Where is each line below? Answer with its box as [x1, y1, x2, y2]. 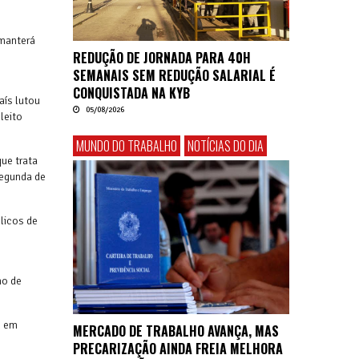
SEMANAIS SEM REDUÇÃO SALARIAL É [73, 66, 276, 86]
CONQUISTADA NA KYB [73, 83, 190, 103]
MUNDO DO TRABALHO [76, 136, 177, 156]
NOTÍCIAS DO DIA [188, 136, 264, 156]
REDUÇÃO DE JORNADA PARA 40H [73, 48, 251, 68]
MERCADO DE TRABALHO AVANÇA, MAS [73, 321, 279, 341]
